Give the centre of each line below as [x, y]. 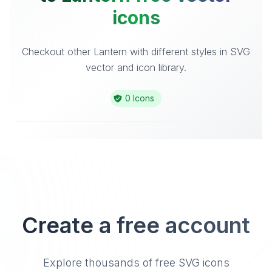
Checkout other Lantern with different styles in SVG [136, 52]
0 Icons [140, 98]
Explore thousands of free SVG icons [136, 263]
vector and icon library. [136, 67]
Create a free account [136, 225]
